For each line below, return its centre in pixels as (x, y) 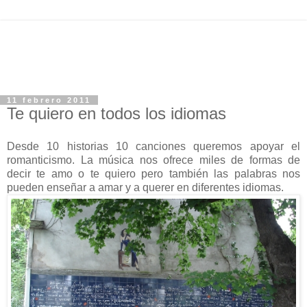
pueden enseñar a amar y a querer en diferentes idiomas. (145, 187)
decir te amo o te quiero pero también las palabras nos (153, 173)
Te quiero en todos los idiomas (116, 113)
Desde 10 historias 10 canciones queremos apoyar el (153, 146)
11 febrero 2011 (49, 100)
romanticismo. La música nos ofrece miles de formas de (153, 160)
